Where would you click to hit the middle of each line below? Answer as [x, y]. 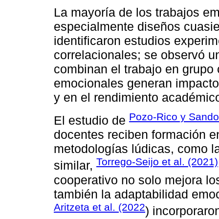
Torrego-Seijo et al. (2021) [157, 162]
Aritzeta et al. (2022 [99, 207]
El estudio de [91, 120]
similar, [75, 165]
